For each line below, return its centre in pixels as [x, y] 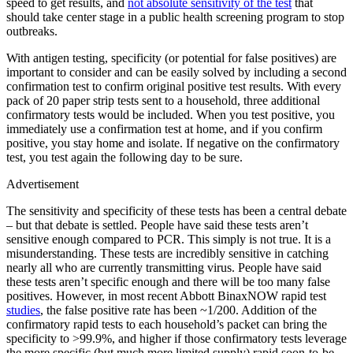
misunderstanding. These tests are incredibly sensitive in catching [167, 253]
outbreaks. [32, 31]
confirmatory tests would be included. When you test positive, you [171, 114]
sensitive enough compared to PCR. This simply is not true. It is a [169, 239]
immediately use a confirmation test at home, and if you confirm [164, 128]
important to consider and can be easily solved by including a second [176, 72]
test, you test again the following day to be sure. [124, 157]
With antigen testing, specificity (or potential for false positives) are [171, 58]
